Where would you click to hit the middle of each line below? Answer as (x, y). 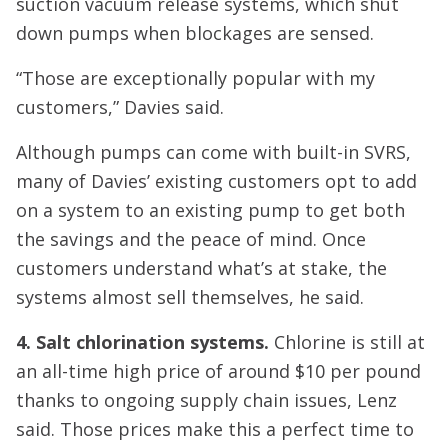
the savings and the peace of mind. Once (191, 239)
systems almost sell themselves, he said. (190, 297)
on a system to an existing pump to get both (210, 210)
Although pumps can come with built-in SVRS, (213, 152)
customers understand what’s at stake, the (201, 268)
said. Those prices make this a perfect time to (215, 429)
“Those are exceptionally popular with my (195, 78)
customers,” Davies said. (125, 107)
